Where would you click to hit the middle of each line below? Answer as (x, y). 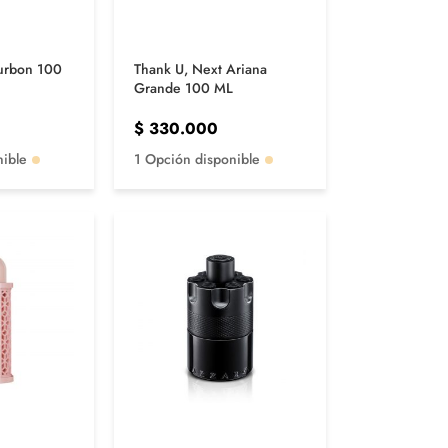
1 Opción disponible (196, 159)
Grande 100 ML (183, 88)
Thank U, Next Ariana (200, 69)
